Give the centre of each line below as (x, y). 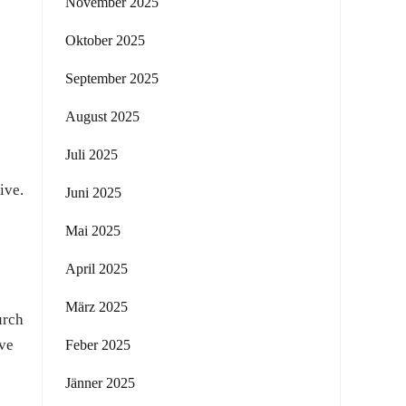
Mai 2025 (93, 231)
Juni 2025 (93, 193)
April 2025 (97, 269)
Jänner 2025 (100, 383)
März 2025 (97, 307)
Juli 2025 (92, 155)
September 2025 (112, 78)
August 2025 (102, 116)
